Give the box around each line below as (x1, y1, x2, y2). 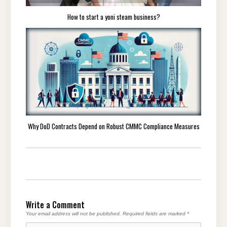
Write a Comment (26, 199, 85, 211)
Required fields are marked (123, 211, 187, 217)
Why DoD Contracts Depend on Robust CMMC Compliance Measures (27, 121, 200, 131)
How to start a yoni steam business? (67, 12, 160, 22)
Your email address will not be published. (26, 211, 121, 217)
